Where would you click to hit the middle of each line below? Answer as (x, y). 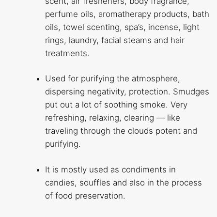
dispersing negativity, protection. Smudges (127, 92)
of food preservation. (85, 195)
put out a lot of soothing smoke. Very (116, 105)
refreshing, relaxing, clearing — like (112, 118)
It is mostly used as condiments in (110, 169)
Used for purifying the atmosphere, (112, 79)
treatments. (67, 53)
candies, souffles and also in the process (123, 182)
